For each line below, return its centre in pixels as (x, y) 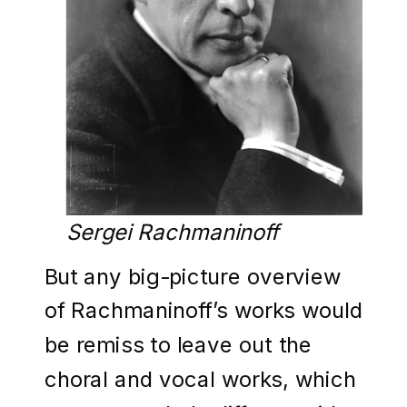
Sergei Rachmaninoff (172, 231)
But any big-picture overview (193, 276)
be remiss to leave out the (178, 345)
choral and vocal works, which (200, 379)
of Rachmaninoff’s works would (203, 310)
